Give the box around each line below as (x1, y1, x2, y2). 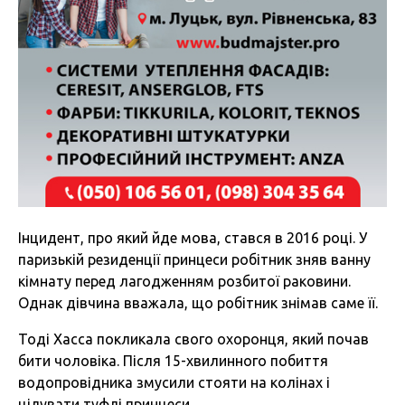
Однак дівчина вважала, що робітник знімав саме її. (18, 294, 378, 311)
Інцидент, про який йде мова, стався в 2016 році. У (18, 229, 367, 246)
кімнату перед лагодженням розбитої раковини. (18, 272, 351, 289)
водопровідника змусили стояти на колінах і (18, 373, 330, 391)
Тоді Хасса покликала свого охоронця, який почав (18, 330, 369, 347)
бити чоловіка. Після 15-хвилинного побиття (18, 352, 328, 369)
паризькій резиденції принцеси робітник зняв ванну (18, 250, 371, 268)
